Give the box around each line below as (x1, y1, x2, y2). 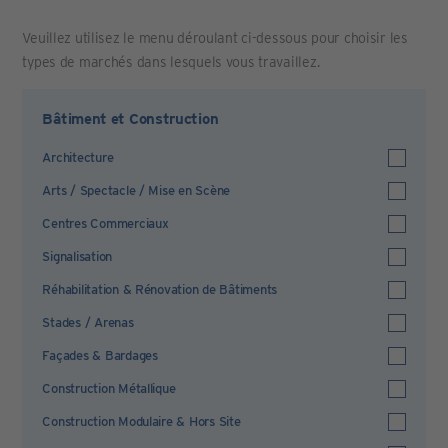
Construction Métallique (42, 381, 176, 396)
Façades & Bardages (42, 348, 158, 363)
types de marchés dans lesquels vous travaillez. (22, 54, 320, 70)
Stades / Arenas (42, 315, 134, 330)
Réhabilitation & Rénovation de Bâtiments (42, 282, 278, 297)
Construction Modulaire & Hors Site (42, 414, 241, 429)
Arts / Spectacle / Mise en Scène (42, 183, 231, 198)
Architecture (42, 150, 114, 165)
